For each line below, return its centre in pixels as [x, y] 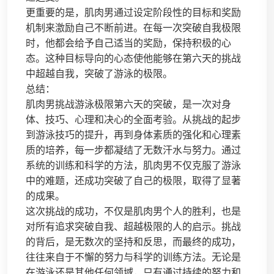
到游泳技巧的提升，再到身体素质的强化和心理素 [133, 135]
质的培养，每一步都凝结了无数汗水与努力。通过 [133, 150]
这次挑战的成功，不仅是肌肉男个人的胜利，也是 [133, 211]
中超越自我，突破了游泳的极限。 [99, 73]
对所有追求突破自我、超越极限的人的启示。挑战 [133, 226]
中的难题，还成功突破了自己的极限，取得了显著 [133, 180]
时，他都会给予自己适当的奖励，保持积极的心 [128, 43]
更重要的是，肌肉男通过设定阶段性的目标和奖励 [133, 12]
